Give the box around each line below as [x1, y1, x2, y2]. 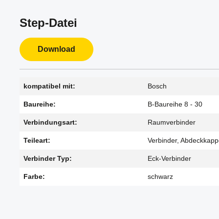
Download [38, 45, 75, 53]
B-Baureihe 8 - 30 [148, 100, 202, 108]
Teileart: [23, 136, 50, 144]
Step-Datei [20, 16, 77, 29]
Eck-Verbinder [148, 154, 191, 162]
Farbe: [23, 173, 45, 180]
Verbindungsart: [23, 118, 77, 126]
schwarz [148, 173, 173, 180]
